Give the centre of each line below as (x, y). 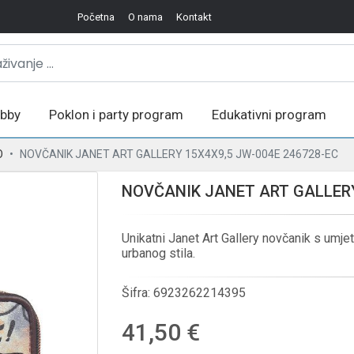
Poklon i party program (116, 115)
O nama (145, 17)
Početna (96, 17)
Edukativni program (269, 115)
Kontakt (194, 17)
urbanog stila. (158, 253)
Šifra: (137, 293)
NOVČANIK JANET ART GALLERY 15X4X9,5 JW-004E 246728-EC (179, 154)
